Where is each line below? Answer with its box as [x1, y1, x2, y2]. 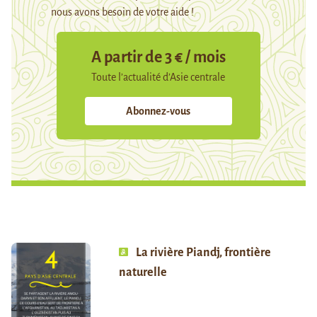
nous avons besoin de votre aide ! [51, 6, 194, 18]
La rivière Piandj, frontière [135, 246, 271, 260]
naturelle [118, 266, 167, 279]
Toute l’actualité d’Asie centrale [91, 71, 226, 83]
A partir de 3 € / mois [91, 49, 226, 67]
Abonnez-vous [126, 105, 191, 117]
